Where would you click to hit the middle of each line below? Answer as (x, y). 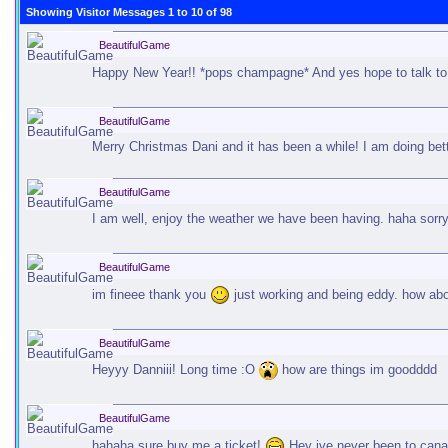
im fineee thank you (151, 294)
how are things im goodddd (357, 370)
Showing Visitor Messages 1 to (108, 12)
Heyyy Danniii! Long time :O (175, 370)
